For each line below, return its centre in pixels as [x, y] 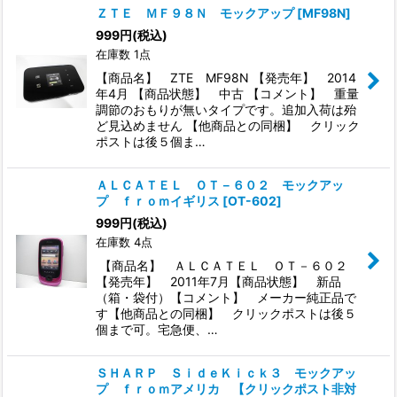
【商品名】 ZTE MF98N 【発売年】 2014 [226, 77]
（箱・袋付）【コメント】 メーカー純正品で [226, 297]
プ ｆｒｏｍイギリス [158, 200]
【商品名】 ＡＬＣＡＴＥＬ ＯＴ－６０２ [228, 265]
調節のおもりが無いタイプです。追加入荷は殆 [226, 109]
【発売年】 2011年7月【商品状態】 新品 [218, 281]
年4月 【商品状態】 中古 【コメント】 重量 [227, 93]
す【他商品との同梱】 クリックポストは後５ [226, 313]
